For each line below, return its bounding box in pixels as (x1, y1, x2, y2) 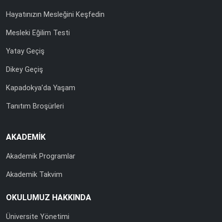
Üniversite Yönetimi (6, 213, 69, 221)
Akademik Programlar (6, 152, 75, 161)
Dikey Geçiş (6, 65, 43, 74)
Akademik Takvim (6, 170, 62, 179)
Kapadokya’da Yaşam (6, 84, 75, 92)
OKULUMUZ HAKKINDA (6, 193, 91, 202)
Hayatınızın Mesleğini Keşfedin (6, 10, 105, 19)
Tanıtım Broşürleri (6, 102, 64, 111)
